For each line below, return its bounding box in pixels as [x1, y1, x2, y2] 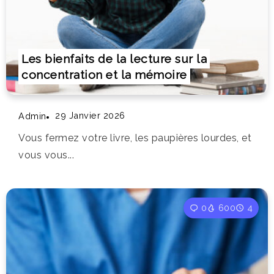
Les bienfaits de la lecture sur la [21, 52, 207, 66]
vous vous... [18, 149, 74, 161]
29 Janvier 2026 [55, 110, 125, 121]
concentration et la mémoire [21, 68, 187, 82]
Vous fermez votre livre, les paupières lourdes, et [18, 132, 251, 144]
